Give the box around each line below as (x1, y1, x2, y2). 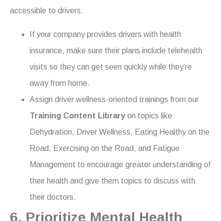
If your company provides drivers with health (30, 30, 181, 38)
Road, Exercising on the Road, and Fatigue (30, 144, 180, 152)
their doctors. (30, 192, 76, 201)
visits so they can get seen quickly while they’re (30, 62, 192, 71)
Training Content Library (30, 111, 125, 120)
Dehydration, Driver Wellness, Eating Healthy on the (30, 127, 210, 136)
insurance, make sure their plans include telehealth (30, 46, 202, 55)
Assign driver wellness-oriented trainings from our (30, 95, 199, 104)
